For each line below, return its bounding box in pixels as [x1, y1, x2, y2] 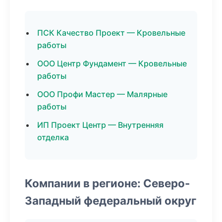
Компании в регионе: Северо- [25, 176, 190, 190]
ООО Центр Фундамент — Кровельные [37, 58, 187, 68]
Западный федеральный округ [25, 194, 196, 207]
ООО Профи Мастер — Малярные [37, 89, 167, 99]
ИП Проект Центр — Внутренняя [37, 120, 164, 130]
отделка [37, 132, 69, 142]
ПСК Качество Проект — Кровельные [37, 28, 185, 38]
